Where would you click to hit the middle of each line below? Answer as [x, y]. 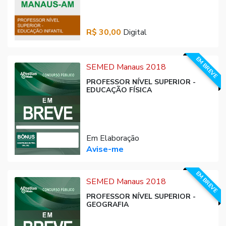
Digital [134, 32]
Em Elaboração [112, 138]
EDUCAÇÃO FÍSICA [119, 90]
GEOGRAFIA [107, 205]
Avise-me [105, 150]
